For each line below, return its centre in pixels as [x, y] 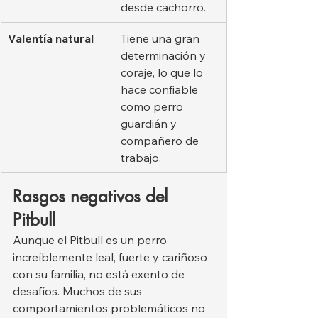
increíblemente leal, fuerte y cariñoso [111, 257]
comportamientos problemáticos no [110, 308]
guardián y [150, 123]
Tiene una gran [161, 38]
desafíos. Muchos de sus [79, 291]
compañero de [161, 140]
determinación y [165, 55]
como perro [153, 106]
